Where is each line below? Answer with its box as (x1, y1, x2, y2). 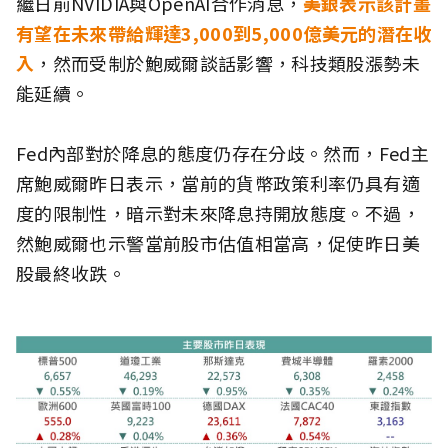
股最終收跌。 (16, 259, 127, 286)
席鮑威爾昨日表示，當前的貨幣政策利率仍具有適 (16, 169, 420, 196)
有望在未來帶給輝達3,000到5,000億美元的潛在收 (16, 19, 432, 46)
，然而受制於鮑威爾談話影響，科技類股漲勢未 (34, 49, 420, 76)
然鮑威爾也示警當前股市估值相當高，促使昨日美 (16, 229, 420, 256)
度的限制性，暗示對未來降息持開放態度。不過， (16, 199, 420, 226)
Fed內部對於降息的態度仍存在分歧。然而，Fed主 (16, 139, 429, 166)
